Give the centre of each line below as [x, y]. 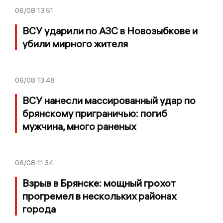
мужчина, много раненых [79, 126]
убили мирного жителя [75, 43]
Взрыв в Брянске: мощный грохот [99, 183]
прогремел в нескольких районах [99, 196]
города [39, 209]
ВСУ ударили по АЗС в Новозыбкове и [110, 30]
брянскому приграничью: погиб [95, 113]
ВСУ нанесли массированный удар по [109, 100]
